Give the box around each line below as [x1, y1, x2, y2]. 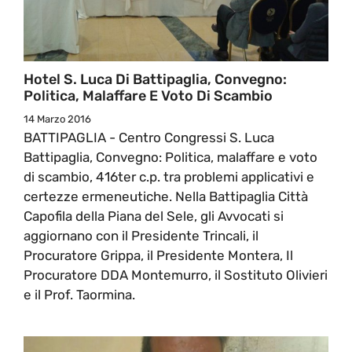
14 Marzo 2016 [24, 112, 91, 125]
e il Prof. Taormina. [24, 286, 135, 302]
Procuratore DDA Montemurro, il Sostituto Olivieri [24, 266, 328, 283]
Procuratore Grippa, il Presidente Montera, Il [24, 247, 293, 263]
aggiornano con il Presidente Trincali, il [24, 227, 258, 244]
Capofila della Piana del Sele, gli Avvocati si [24, 207, 284, 224]
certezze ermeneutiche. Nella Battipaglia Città [24, 188, 308, 204]
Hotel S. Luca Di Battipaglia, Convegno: [24, 70, 287, 88]
